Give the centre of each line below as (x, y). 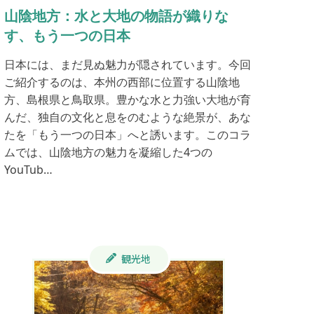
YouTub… (29, 170)
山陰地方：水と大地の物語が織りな (117, 16)
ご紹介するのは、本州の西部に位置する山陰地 (122, 82)
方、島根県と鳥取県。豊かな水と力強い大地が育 (128, 100)
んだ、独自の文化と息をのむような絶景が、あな (128, 117)
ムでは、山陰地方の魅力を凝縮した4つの (109, 152)
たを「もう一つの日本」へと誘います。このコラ (128, 135)
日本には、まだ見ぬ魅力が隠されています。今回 (128, 65)
